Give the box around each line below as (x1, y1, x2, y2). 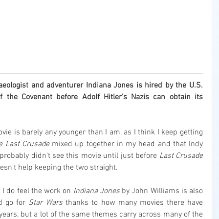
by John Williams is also (119, 186, 203, 197)
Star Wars (28, 198, 63, 208)
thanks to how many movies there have (63, 198, 203, 208)
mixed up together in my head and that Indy (49, 139, 203, 150)
